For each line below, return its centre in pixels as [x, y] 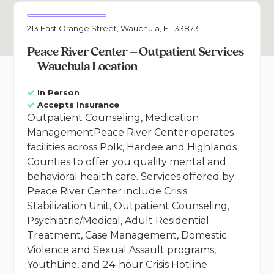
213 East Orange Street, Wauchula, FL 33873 [113, 28]
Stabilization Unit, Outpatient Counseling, [128, 206]
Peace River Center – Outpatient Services [135, 52]
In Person [58, 93]
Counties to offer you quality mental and [126, 162]
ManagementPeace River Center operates [130, 133]
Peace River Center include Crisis [107, 191]
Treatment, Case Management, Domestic [127, 235]
